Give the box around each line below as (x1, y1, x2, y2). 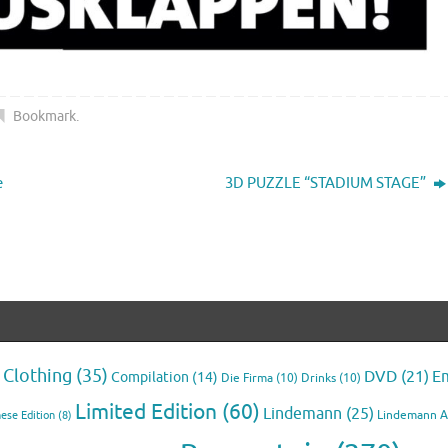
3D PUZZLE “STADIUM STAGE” (225, 173, 430, 193)
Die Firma (221, 370, 273, 386)
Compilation (111, 368, 189, 386)
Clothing (3, 363, 72, 388)
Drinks (301, 370, 336, 386)
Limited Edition (75, 398, 217, 425)
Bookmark (13, 107, 77, 125)
